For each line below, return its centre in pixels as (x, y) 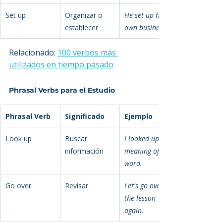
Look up (19, 138)
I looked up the (149, 138)
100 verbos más (88, 52)
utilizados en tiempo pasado (61, 64)
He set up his (145, 15)
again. (134, 210)
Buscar (77, 138)
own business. (146, 27)
